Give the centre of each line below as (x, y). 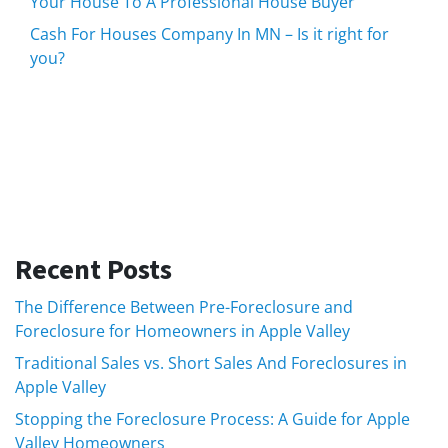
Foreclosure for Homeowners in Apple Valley (182, 330)
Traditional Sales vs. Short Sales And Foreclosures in (211, 362)
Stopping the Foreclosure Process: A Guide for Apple (212, 418)
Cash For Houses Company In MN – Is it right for (209, 33)
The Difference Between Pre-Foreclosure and (184, 306)
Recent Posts (93, 269)
